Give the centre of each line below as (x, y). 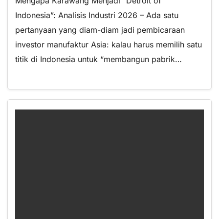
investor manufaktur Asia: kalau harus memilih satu (109, 45)
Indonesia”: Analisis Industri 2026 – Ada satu (97, 15)
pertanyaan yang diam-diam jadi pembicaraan (100, 30)
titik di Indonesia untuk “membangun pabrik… (99, 59)
